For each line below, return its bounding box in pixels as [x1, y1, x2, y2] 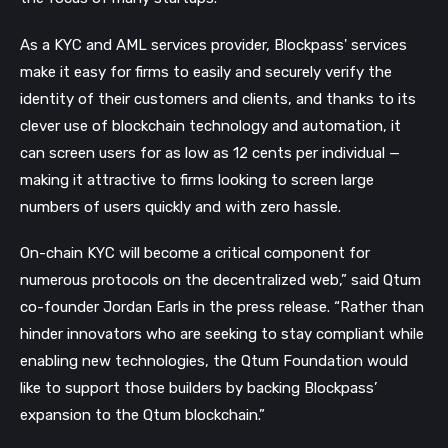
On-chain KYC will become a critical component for [20, 243, 370, 262]
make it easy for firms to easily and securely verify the [20, 62, 392, 81]
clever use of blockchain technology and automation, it [20, 116, 401, 135]
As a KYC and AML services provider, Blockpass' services [20, 35, 407, 54]
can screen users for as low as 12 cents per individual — [20, 143, 400, 162]
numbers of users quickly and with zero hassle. [20, 197, 341, 216]
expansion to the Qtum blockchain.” [20, 405, 265, 424]
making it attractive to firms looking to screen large [20, 170, 374, 189]
